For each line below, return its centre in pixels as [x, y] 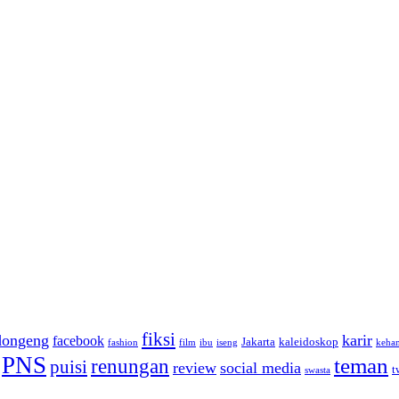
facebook [78, 341]
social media [261, 368]
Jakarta [258, 342]
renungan [130, 367]
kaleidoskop [309, 342]
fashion [123, 343]
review [195, 368]
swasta [318, 370]
